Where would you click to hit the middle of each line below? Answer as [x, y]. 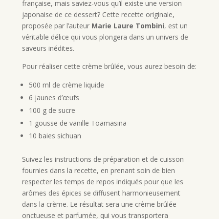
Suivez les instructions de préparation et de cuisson [103, 159]
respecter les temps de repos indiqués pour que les [102, 182]
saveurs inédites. [48, 48]
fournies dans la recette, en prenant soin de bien [98, 171]
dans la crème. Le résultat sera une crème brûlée [99, 204]
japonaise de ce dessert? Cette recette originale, [98, 15]
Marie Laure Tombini [128, 26]
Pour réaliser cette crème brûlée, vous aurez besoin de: [109, 66]
